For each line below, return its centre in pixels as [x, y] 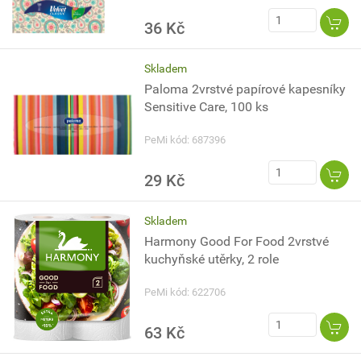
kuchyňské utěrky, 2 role [212, 259]
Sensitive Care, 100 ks [207, 107]
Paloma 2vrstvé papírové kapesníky [245, 89]
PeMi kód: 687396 [185, 140]
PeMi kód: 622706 [185, 292]
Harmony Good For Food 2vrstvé [237, 241]
